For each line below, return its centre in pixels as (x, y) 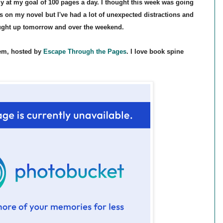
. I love (138, 52)
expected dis (134, 15)
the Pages (110, 52)
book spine (166, 52)
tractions (167, 15)
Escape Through (68, 52)
